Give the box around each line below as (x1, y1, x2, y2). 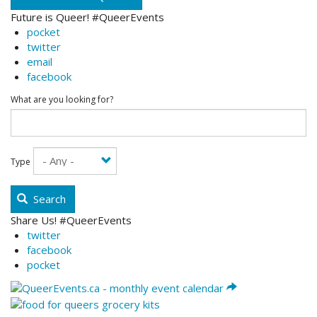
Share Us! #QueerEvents (11, 213, 132, 228)
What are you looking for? (11, 93, 113, 106)
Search (30, 192, 66, 207)
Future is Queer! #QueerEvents (11, 9, 164, 24)
